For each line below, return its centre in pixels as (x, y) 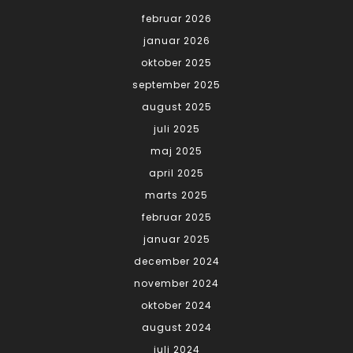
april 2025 (176, 173)
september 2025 (176, 84)
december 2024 (176, 261)
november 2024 (176, 283)
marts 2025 (176, 195)
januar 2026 (176, 40)
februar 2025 (176, 217)
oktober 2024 (176, 305)
